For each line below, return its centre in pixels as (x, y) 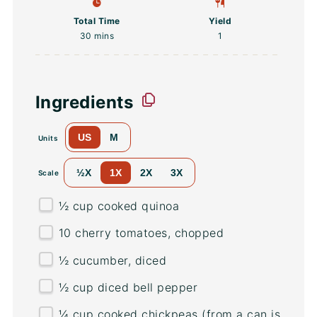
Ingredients (84, 102)
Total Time (97, 21)
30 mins (97, 35)
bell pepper (165, 287)
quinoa (161, 206)
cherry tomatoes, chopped (148, 233)
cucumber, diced (118, 260)
